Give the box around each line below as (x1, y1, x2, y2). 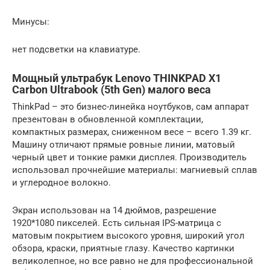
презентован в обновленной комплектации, (12, 113, 203, 125)
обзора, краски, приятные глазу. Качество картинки (12, 242, 234, 254)
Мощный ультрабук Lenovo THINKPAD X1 (12, 71, 221, 84)
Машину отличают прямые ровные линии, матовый (12, 139, 235, 150)
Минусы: (12, 16, 49, 27)
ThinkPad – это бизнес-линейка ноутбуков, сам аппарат (12, 101, 249, 112)
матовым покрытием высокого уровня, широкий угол (12, 230, 245, 241)
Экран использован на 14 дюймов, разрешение (12, 204, 216, 216)
